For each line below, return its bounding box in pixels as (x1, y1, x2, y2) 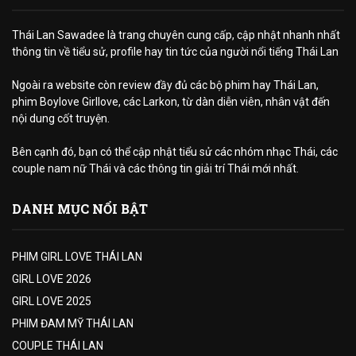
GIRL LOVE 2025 (12, 294, 91, 308)
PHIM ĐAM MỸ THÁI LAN (12, 316, 133, 330)
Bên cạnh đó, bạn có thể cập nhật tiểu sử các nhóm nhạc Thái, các (12, 145, 338, 158)
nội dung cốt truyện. (12, 111, 110, 125)
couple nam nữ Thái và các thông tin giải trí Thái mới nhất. (12, 161, 299, 175)
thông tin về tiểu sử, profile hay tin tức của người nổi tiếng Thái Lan (12, 44, 339, 58)
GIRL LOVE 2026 (12, 272, 91, 285)
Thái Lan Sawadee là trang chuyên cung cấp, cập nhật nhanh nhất (12, 28, 340, 41)
